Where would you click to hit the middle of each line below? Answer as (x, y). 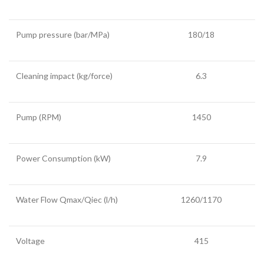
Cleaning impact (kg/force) (64, 75)
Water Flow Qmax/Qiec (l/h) (67, 199)
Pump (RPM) (39, 117)
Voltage (30, 240)
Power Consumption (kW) (63, 158)
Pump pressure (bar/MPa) (63, 34)
